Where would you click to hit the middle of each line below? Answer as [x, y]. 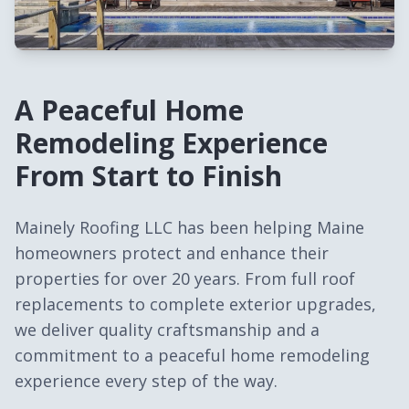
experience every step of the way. [146, 381]
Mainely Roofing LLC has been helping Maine [189, 227]
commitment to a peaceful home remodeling [192, 355]
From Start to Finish [148, 176]
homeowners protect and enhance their [172, 253]
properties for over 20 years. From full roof [185, 278]
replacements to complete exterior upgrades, [195, 304]
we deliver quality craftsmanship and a [167, 330]
